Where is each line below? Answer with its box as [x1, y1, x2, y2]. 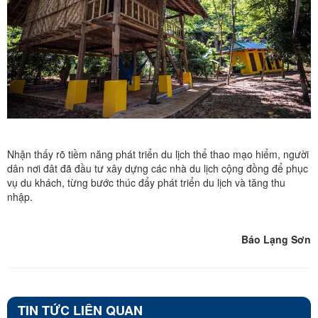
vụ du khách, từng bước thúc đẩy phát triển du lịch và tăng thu [7, 175, 285, 190]
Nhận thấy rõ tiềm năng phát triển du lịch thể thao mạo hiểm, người [7, 146, 309, 161]
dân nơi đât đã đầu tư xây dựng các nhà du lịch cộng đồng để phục [7, 160, 308, 175]
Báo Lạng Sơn [241, 231, 311, 246]
